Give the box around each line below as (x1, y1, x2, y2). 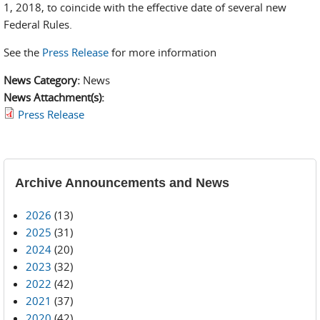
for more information (109, 45, 216, 59)
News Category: (4, 73, 83, 87)
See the (4, 45, 42, 59)
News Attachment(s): (4, 90, 107, 104)
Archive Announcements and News (15, 176, 229, 190)
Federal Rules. (4, 17, 72, 31)
